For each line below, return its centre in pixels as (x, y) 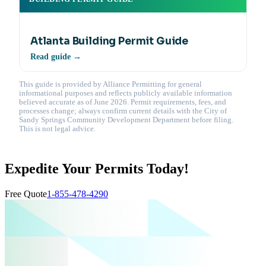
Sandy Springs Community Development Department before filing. (126, 120)
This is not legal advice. (57, 129)
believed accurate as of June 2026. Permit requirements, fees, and (123, 102)
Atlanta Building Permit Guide (110, 42)
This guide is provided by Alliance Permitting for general (110, 85)
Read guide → (56, 57)
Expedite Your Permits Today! (97, 169)
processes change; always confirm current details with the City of (123, 111)
